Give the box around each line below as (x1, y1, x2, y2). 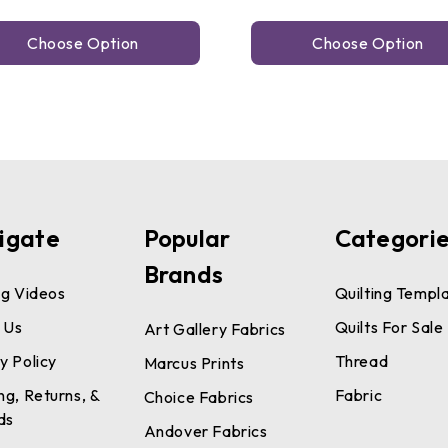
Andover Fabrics (143, 420, 268, 441)
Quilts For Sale (334, 316, 444, 337)
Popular (143, 222, 231, 253)
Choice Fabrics (143, 386, 254, 407)
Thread (334, 350, 389, 371)
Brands (143, 258, 224, 289)
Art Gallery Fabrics (143, 318, 286, 339)
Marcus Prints (143, 352, 245, 373)
